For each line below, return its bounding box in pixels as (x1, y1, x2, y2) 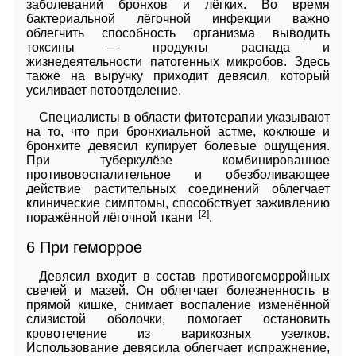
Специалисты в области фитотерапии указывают (39, 110, 330, 124)
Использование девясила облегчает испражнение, (26, 340, 330, 354)
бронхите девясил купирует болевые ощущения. (26, 138, 330, 153)
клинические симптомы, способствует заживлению (26, 195, 330, 210)
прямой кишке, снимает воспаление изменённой (26, 297, 330, 311)
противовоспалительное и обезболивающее (26, 167, 330, 181)
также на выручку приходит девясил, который (26, 68, 330, 83)
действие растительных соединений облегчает (26, 181, 330, 195)
